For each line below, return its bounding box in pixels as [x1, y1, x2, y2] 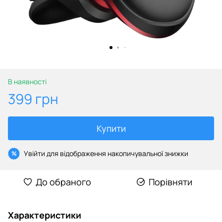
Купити [96, 122, 126, 134]
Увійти [24, 148, 45, 158]
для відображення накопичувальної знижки [45, 148, 188, 158]
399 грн [8, 89, 58, 108]
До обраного [36, 175, 91, 188]
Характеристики [8, 209, 81, 221]
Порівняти [149, 175, 192, 188]
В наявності [8, 76, 47, 86]
